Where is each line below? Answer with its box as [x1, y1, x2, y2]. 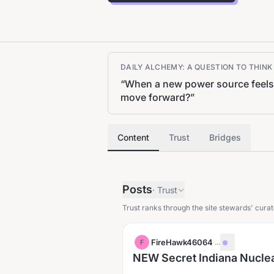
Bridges [209, 132, 241, 143]
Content [117, 132, 149, 143]
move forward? [120, 91, 190, 103]
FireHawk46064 [151, 237, 213, 247]
